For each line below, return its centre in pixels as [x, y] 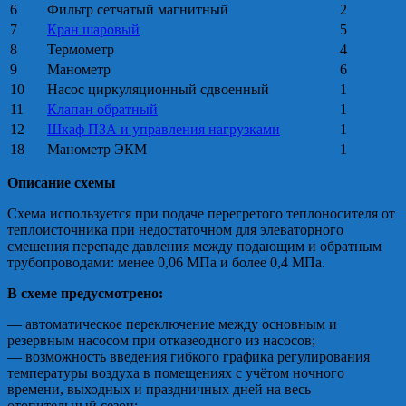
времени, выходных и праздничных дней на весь [159, 390]
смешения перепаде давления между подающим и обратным [194, 246]
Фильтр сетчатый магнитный [138, 10]
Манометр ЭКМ [97, 150]
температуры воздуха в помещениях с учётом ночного [176, 373]
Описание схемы [62, 183]
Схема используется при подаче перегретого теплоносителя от [201, 214]
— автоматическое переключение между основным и [172, 324]
